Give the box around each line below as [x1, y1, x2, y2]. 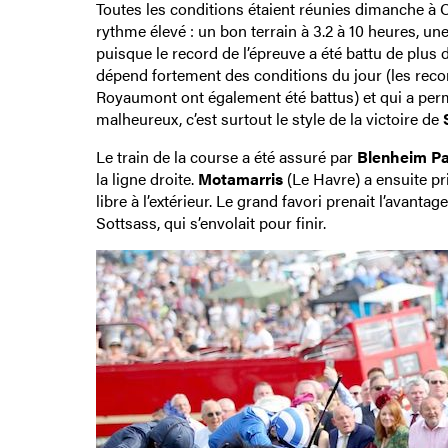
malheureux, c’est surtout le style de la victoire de [95, 106, 443, 130]
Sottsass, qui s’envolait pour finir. [95, 210, 326, 234]
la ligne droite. [95, 166, 198, 190]
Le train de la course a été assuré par [95, 144, 357, 168]
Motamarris [197, 166, 283, 190]
